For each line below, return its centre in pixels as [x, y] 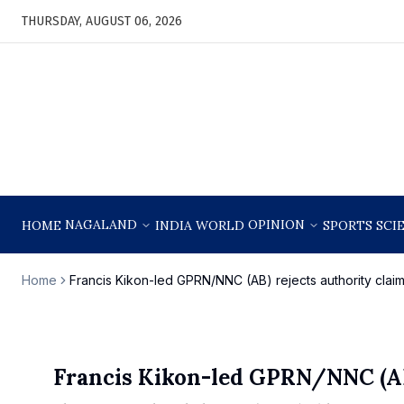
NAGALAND [101, 225]
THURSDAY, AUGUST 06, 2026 [102, 21]
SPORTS [348, 225]
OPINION [276, 225]
